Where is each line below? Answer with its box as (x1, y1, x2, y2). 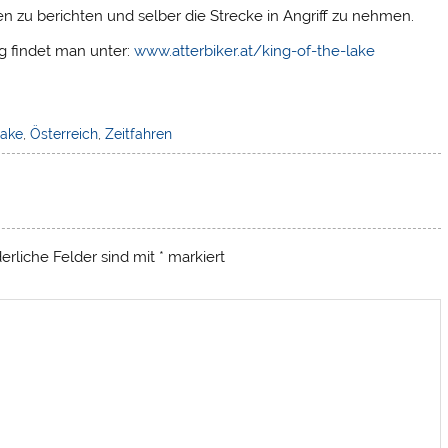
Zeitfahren (104, 125, 172, 142)
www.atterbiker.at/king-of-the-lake (134, 42, 376, 61)
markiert (164, 248, 226, 267)
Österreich (29, 125, 98, 142)
